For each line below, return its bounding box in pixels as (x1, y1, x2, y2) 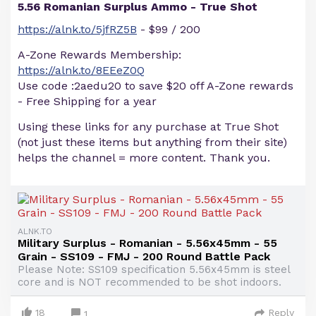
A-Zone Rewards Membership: (18, 48, 181, 61)
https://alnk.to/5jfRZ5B (18, 23, 137, 36)
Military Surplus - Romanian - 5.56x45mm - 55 (18, 236, 277, 250)
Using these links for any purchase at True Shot (18, 120, 279, 133)
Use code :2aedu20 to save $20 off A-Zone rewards (18, 79, 293, 92)
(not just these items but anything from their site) (18, 135, 287, 149)
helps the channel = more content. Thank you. (18, 151, 270, 164)
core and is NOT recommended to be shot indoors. (18, 276, 281, 288)
